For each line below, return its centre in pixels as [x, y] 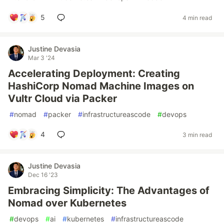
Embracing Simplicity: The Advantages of [109, 190]
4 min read [197, 17]
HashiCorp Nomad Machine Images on [101, 86]
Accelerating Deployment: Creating [94, 73]
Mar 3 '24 [41, 58]
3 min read [197, 134]
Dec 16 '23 [43, 175]
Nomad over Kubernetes [67, 203]
